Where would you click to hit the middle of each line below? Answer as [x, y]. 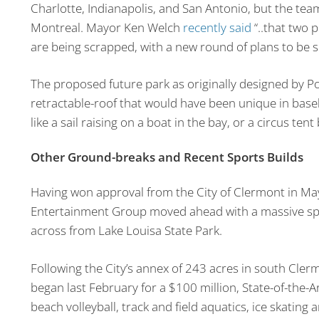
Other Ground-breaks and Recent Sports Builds [167, 157]
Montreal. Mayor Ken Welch [106, 27]
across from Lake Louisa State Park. [126, 231]
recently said [217, 27]
